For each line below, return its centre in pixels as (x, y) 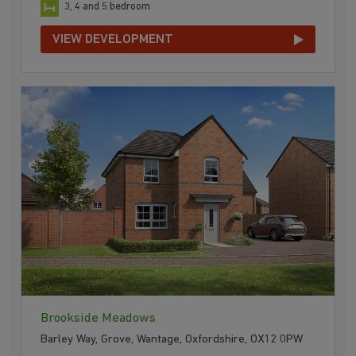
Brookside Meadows (99, 319)
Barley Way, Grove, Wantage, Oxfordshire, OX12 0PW (172, 339)
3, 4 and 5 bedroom (108, 7)
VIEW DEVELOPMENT (113, 39)
